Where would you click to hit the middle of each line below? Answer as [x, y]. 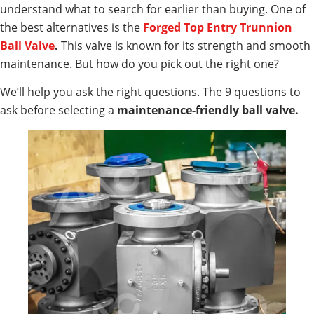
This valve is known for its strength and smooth [186, 45]
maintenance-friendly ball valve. [208, 110]
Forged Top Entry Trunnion [218, 27]
